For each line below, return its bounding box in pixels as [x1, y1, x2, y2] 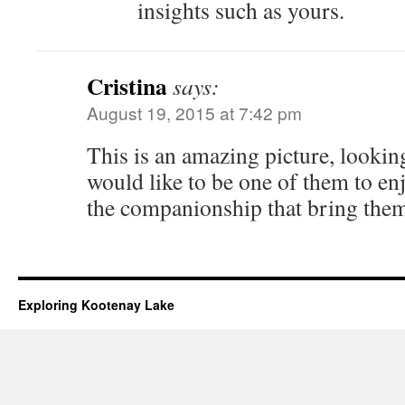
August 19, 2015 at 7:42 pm [87, 99, 302, 125]
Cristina [87, 68, 167, 103]
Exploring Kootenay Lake [18, 295, 174, 314]
